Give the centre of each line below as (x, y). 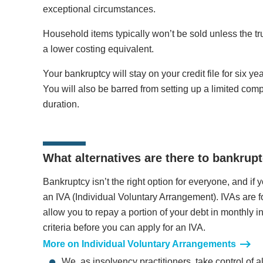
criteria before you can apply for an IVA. (124, 228)
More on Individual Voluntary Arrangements (139, 244)
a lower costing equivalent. (98, 49)
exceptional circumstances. (99, 9)
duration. (61, 104)
